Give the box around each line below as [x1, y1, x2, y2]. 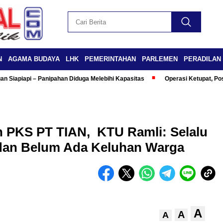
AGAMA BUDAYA [8, 55, 60, 63]
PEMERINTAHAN [85, 55, 136, 63]
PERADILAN [184, 55, 221, 63]
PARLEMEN [142, 55, 178, 63]
